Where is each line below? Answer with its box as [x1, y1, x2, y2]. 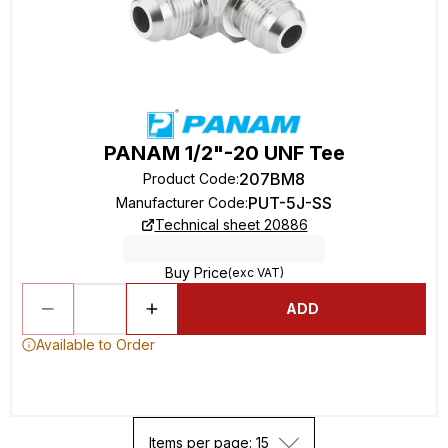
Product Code [143, 170, 236, 187]
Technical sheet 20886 [154, 216, 308, 233]
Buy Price [164, 264, 228, 281]
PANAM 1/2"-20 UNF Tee [103, 141, 345, 165]
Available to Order [36, 336, 155, 353]
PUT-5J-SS [248, 193, 332, 213]
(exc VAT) [227, 265, 284, 280]
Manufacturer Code [116, 194, 245, 211]
